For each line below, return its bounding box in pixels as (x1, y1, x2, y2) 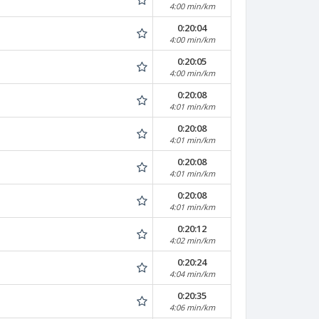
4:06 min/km (169, 302, 215, 313)
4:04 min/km (169, 268, 215, 279)
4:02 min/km (169, 235, 215, 246)
